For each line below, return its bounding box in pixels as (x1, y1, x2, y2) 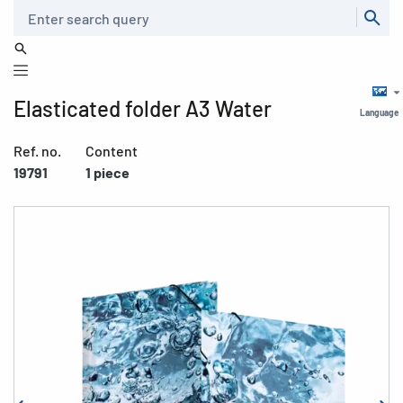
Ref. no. (13, 142, 61, 159)
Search (13, 4, 47, 16)
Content (85, 142, 138, 159)
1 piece (85, 164, 130, 181)
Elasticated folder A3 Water (13, 95, 272, 121)
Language (360, 107, 399, 118)
